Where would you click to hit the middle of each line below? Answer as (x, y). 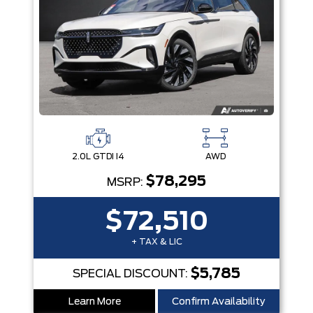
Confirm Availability (219, 302)
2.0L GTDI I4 (98, 156)
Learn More (94, 302)
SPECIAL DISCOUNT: (132, 274)
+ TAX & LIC (156, 242)
